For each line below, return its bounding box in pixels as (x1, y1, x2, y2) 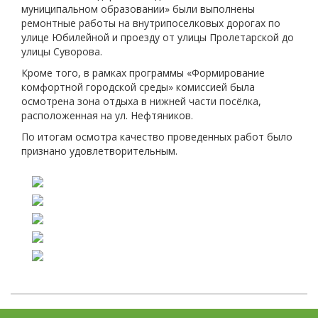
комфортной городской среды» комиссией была (21, 80, 255, 94)
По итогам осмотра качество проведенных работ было (21, 130, 292, 143)
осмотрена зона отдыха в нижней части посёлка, (21, 94, 261, 108)
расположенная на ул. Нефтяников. (21, 109, 193, 122)
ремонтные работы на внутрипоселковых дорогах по (21, 16, 280, 30)
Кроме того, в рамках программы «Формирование (21, 66, 265, 79)
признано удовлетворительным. (21, 144, 177, 158)
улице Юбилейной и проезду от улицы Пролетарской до (21, 31, 294, 44)
